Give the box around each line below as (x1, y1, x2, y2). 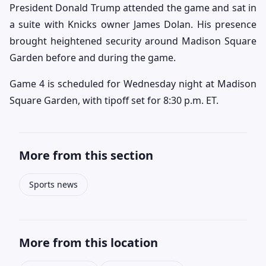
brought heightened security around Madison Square (9, 34, 256, 48)
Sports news (29, 179, 78, 191)
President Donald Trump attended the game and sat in (9, 1, 256, 15)
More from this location (19, 235, 158, 251)
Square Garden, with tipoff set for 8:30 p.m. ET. (9, 94, 218, 107)
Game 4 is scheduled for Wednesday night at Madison (9, 77, 256, 91)
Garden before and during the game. (9, 51, 176, 65)
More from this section (19, 147, 153, 164)
